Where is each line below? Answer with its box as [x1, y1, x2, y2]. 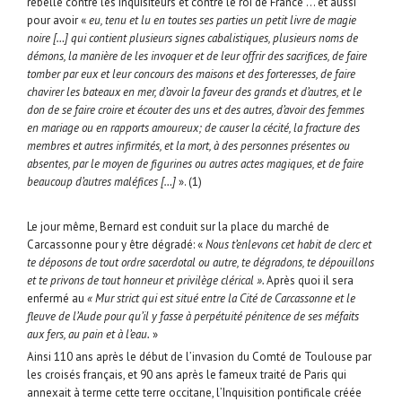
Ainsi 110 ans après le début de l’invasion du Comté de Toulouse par [27, 349, 371, 365]
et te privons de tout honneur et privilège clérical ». [27, 273, 267, 289]
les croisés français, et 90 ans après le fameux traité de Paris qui [27, 367, 346, 383]
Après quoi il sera [267, 273, 354, 289]
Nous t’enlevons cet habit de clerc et [205, 237, 371, 253]
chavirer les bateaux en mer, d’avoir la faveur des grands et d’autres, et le [27, 84, 362, 100]
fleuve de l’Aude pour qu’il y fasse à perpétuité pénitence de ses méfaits [27, 309, 359, 325]
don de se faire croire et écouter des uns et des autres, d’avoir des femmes [27, 102, 364, 118]
